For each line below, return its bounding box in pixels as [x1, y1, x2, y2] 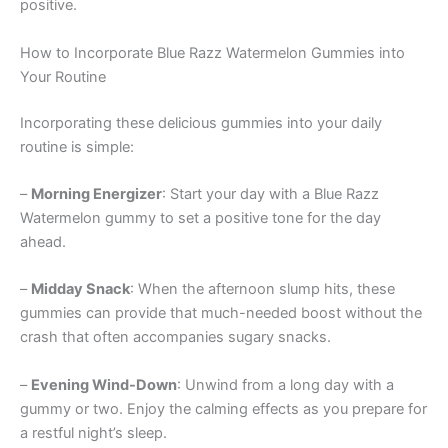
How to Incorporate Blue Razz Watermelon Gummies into [20, 43, 405, 62]
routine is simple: [20, 137, 134, 156]
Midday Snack [31, 280, 130, 299]
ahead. [20, 233, 66, 251]
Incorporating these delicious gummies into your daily [20, 113, 382, 132]
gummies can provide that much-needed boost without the [20, 304, 422, 323]
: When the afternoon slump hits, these [130, 280, 395, 299]
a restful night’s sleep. [20, 423, 167, 442]
